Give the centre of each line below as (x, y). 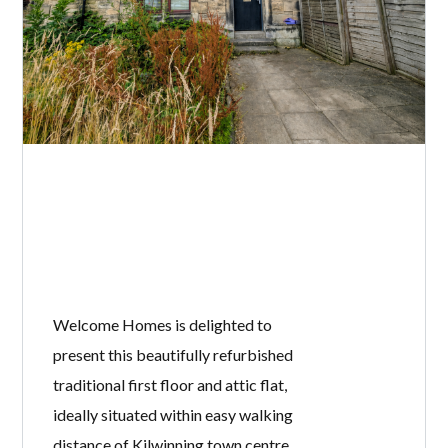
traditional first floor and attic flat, (170, 385)
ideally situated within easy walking (173, 415)
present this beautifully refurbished (173, 355)
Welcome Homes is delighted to (163, 325)
